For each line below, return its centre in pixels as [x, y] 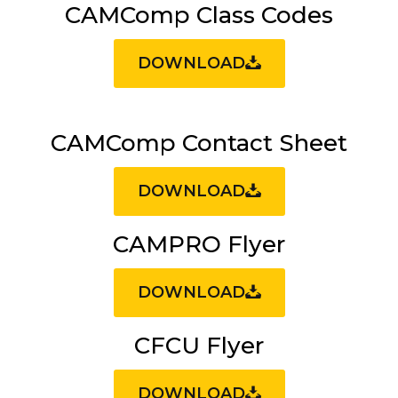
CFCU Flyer [199, 346]
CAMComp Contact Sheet [199, 143]
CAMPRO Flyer [199, 244]
